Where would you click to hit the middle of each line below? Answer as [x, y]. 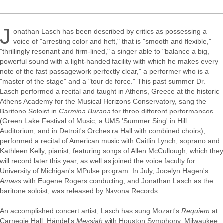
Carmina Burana [85, 111]
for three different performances [162, 111]
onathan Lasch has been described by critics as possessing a [110, 31]
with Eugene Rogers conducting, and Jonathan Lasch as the [117, 181]
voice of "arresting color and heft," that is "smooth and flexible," [112, 41]
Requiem [195, 211]
